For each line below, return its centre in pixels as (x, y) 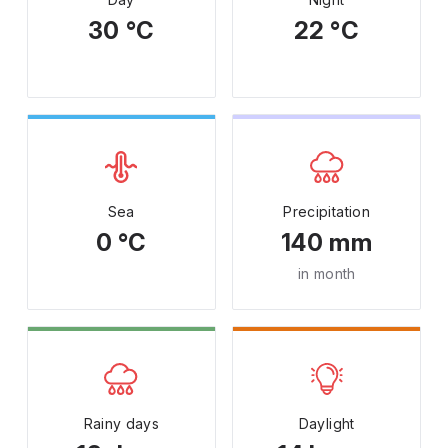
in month (326, 273)
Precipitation (326, 211)
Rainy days (121, 423)
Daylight (326, 423)
